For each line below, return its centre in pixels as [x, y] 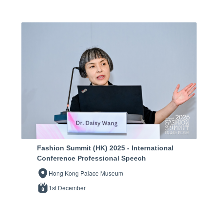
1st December [67, 187]
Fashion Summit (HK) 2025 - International [105, 148]
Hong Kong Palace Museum [86, 173]
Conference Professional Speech [91, 158]
